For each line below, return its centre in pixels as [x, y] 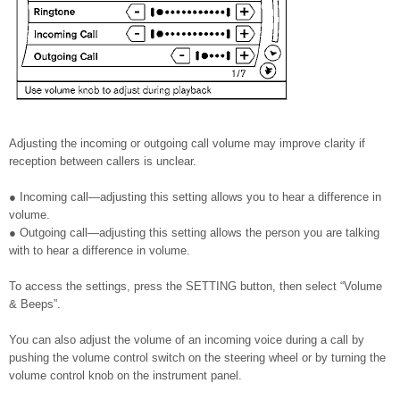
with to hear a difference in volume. [100, 250]
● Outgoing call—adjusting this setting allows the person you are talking [194, 233]
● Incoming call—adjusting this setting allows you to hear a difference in [195, 197]
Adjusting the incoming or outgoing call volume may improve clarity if [187, 143]
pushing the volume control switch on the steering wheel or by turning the [197, 358]
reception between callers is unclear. [103, 161]
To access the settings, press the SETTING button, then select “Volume [196, 286]
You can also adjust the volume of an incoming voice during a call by [187, 340]
